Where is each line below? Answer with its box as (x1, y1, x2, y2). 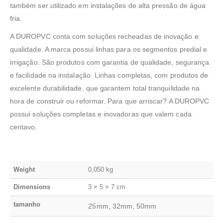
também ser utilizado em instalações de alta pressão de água (10, 1, 206, 10)
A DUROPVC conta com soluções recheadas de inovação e (10, 32, 199, 41)
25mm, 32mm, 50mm (88, 202, 157, 211)
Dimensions (13, 183, 51, 191)
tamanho (13, 201, 41, 209)
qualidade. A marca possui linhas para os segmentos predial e (10, 45, 208, 54)
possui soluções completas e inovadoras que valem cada (10, 110, 192, 118)
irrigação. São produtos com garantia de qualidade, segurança (10, 58, 210, 67)
